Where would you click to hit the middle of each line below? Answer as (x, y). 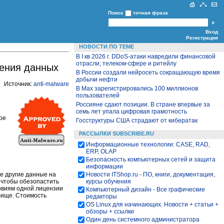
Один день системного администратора (143, 219)
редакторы (101, 196)
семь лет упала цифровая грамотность (131, 111)
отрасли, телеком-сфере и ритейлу (126, 63)
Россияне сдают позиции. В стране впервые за (143, 104)
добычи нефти (97, 79)
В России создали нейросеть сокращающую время (148, 72)
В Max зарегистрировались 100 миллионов (137, 88)
